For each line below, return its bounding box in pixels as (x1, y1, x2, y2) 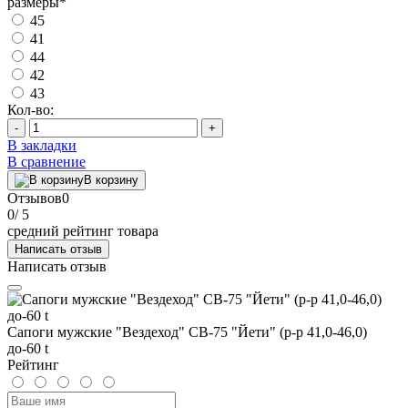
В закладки (7, 137, 76, 153)
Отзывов (7, 189, 62, 206)
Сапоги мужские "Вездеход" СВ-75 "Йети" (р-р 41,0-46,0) (7, 323, 367, 340)
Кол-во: (7, 101, 54, 117)
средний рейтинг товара (7, 222, 158, 239)
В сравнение (7, 153, 86, 169)
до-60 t (7, 340, 48, 356)
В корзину (84, 172, 138, 187)
